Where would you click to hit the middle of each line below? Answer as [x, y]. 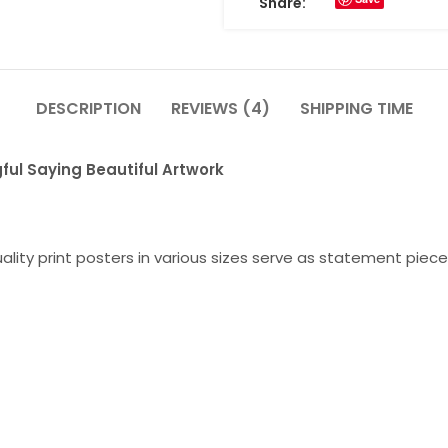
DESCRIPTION [88, 108]
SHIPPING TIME [356, 108]
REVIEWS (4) [220, 108]
